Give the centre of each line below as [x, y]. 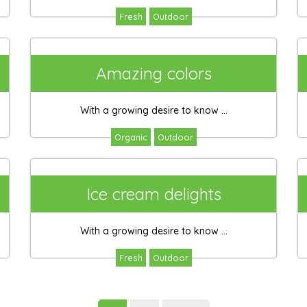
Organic [131, 137]
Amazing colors [153, 73]
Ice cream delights [153, 194]
